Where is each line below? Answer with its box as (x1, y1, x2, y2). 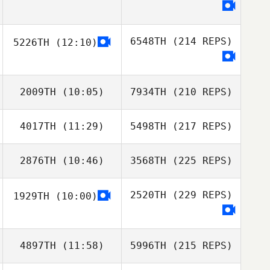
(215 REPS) (166, 240, 233, 251)
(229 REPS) (166, 189, 233, 201)
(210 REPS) (166, 86, 233, 98)
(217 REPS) (166, 121, 233, 132)
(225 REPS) (166, 155, 233, 166)
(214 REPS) (166, 36, 233, 47)
